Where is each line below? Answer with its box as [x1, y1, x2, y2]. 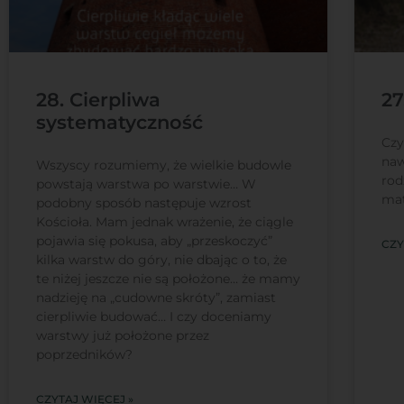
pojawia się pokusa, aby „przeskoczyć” [36, 233, 272, 250]
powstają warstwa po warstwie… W [36, 176, 256, 193]
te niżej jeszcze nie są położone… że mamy [36, 271, 300, 288]
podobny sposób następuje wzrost [36, 195, 252, 212]
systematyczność [36, 111, 203, 134]
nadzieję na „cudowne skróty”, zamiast [36, 289, 276, 307]
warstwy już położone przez [36, 327, 209, 344]
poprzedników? [36, 346, 133, 363]
